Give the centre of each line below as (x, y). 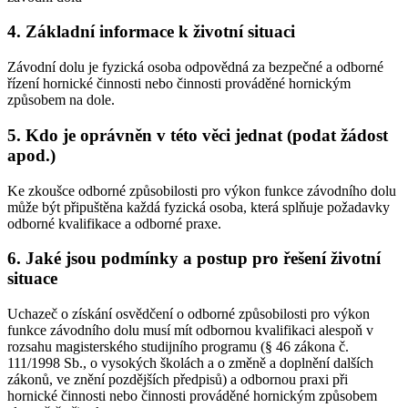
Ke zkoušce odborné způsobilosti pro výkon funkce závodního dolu (202, 190)
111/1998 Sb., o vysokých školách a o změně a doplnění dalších (190, 363)
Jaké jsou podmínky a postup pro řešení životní (203, 259)
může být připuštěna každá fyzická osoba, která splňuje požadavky (199, 207)
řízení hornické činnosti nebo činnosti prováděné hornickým (179, 84)
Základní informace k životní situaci (160, 32)
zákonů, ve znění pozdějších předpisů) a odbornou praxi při (178, 379)
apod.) (31, 155)
